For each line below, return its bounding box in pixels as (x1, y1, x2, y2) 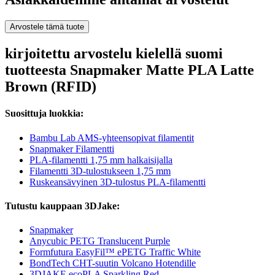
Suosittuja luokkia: (5, 108, 83, 119)
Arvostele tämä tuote (10, 22, 84, 32)
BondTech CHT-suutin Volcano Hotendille (29, 258, 196, 269)
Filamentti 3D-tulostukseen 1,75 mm (29, 165, 171, 176)
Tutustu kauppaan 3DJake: (5, 200, 120, 211)
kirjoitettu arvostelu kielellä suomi (5, 45, 223, 62)
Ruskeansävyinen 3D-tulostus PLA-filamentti (29, 176, 206, 187)
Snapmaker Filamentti (29, 143, 114, 154)
